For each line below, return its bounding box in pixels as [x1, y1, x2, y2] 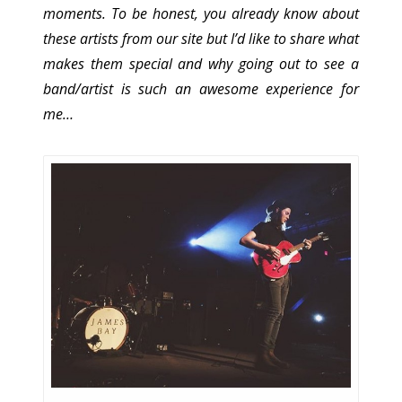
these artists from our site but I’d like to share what [43, 29, 359, 49]
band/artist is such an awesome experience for [43, 79, 359, 100]
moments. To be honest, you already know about [43, 4, 359, 24]
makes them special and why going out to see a [43, 54, 359, 74]
